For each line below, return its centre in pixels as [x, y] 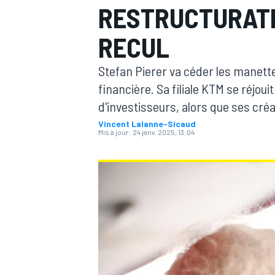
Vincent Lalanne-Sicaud [147, 124]
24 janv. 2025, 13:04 [164, 132]
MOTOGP [113, 95]
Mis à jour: [115, 132]
